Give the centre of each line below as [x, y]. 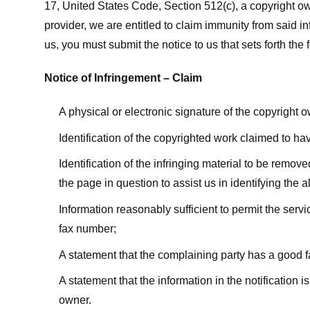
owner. [75, 300]
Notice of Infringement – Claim [123, 78]
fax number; [87, 228]
